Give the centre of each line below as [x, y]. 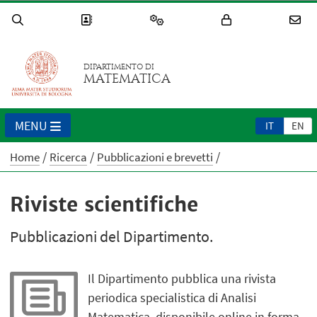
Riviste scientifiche [104, 205]
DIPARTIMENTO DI [119, 67]
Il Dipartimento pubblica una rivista [182, 278]
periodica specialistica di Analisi [172, 297]
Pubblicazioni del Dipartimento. [112, 237]
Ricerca [69, 157]
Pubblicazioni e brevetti [155, 157]
